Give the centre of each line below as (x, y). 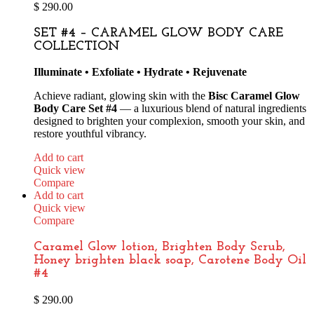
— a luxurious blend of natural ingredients (212, 109)
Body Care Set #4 (75, 109)
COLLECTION (77, 46)
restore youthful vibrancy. (90, 134)
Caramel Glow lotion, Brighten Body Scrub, (159, 247)
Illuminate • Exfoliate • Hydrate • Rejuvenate (140, 72)
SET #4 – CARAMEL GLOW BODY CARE (158, 33)
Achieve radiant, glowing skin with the (121, 96)
